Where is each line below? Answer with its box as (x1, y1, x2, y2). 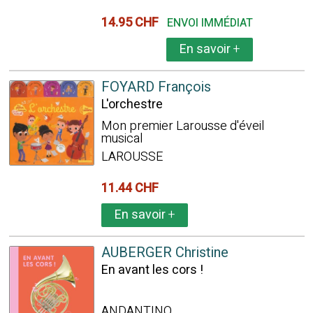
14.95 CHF (101, 13, 164, 32)
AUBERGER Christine (101, 242, 228, 263)
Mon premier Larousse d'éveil (101, 117, 264, 136)
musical (101, 129, 143, 148)
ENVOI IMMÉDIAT (166, 15, 253, 31)
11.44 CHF (101, 179, 164, 198)
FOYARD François (101, 77, 211, 97)
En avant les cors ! (101, 261, 203, 279)
